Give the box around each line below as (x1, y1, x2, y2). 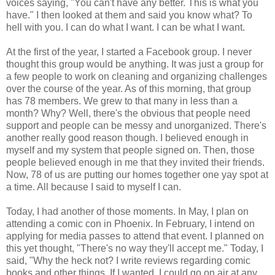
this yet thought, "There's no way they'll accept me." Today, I (6, 243, 263, 254)
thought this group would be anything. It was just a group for (6, 59, 263, 70)
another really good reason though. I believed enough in (6, 133, 249, 144)
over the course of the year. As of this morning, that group (6, 83, 251, 95)
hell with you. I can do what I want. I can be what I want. (6, 22, 245, 33)
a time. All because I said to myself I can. (6, 182, 181, 193)
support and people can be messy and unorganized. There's (6, 120, 266, 131)
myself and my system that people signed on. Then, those (6, 145, 255, 156)
